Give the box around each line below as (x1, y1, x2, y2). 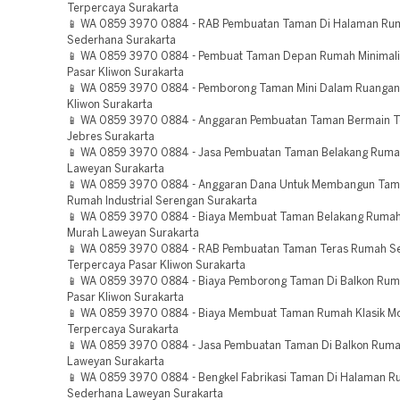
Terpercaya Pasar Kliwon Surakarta (67, 261, 246, 271)
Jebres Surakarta (67, 132, 154, 142)
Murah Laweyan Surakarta (67, 229, 199, 238)
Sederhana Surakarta (67, 36, 176, 46)
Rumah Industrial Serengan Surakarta (67, 196, 257, 206)
